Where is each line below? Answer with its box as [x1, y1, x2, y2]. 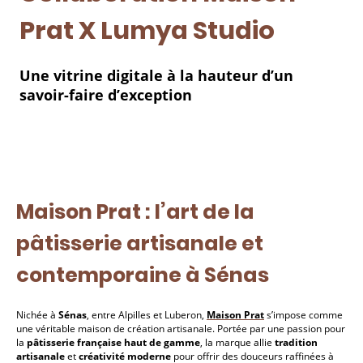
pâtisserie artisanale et [16, 228, 263, 258]
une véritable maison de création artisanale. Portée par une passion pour [16, 321, 345, 335]
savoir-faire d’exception [19, 85, 192, 105]
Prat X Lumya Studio [19, 12, 275, 48]
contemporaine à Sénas [16, 259, 269, 289]
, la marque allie [200, 335, 275, 349]
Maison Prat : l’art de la [16, 196, 254, 226]
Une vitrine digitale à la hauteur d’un [19, 66, 293, 86]
